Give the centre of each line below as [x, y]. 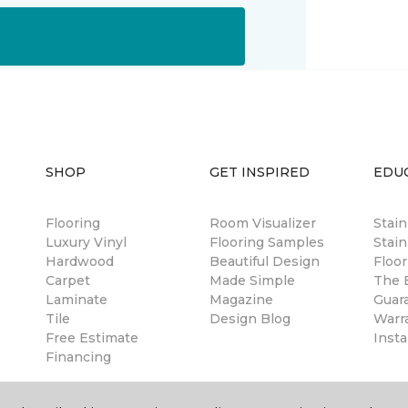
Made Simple [252, 280]
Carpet [68, 280]
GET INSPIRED [260, 172]
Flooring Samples [267, 242]
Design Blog [250, 319]
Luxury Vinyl [86, 242]
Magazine [241, 300]
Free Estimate [92, 338]
